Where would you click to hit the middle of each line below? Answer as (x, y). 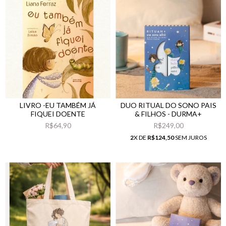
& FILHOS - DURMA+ (168, 114)
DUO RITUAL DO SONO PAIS (168, 105)
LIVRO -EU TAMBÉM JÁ (58, 105)
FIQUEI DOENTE (58, 114)
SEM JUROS (190, 137)
